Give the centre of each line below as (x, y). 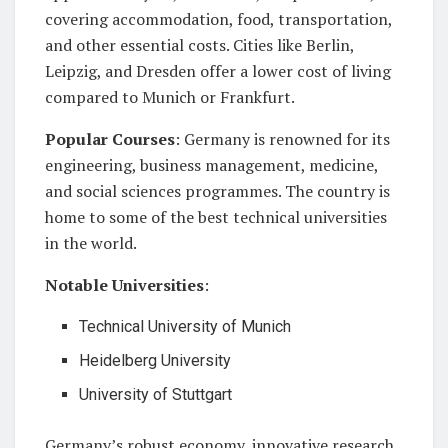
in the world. (91, 242)
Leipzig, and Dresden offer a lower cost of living (218, 70)
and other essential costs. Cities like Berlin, (199, 44)
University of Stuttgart (156, 394)
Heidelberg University (155, 360)
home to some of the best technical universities (216, 216)
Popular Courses (110, 138)
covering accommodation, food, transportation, (218, 18)
